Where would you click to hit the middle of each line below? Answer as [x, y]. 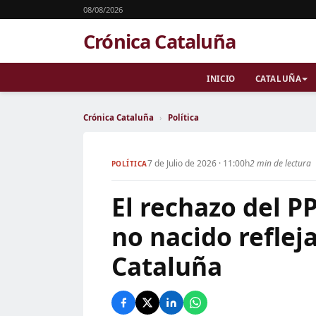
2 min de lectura [280, 163]
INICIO [221, 79]
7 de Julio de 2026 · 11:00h [198, 163]
